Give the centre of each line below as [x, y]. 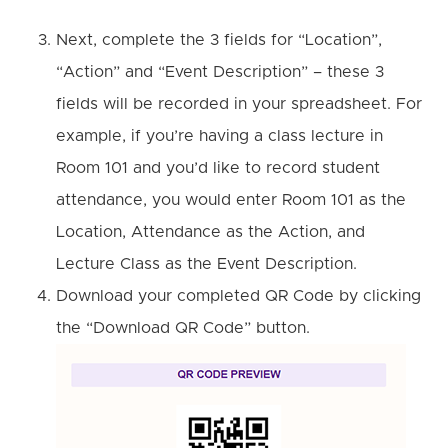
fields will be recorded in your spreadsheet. [226, 104]
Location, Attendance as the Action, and [210, 232]
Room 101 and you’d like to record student [218, 168]
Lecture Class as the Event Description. [206, 264]
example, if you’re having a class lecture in [219, 136]
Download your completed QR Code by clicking [238, 296]
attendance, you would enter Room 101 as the [231, 200]
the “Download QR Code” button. [188, 328]
